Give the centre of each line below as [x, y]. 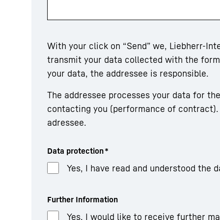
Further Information [82, 199]
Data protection [75, 151]
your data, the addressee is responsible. [128, 73]
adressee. [67, 122]
